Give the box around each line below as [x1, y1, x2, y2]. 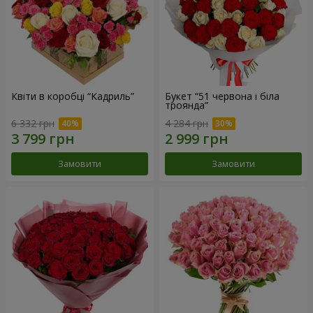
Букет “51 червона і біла [165, 89, 279, 103]
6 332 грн [11, 117, 54, 131]
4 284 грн [165, 117, 208, 131]
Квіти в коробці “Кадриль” [11, 89, 134, 103]
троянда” [165, 99, 208, 112]
